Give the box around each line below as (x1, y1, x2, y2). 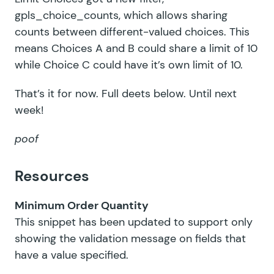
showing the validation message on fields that (15, 231, 246, 246)
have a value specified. (15, 247, 128, 262)
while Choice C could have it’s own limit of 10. (15, 57, 243, 72)
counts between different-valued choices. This (15, 24, 250, 39)
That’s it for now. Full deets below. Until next (15, 86, 237, 101)
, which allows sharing (119, 7, 228, 23)
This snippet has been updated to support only (15, 214, 253, 229)
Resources (15, 166, 89, 185)
